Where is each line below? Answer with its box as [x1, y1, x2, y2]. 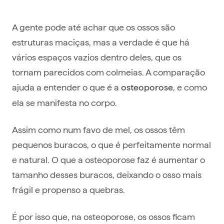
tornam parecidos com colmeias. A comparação [12, 66, 205, 78]
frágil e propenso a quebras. [12, 183, 125, 195]
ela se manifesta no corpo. [12, 96, 117, 108]
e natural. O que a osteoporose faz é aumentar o [12, 153, 205, 165]
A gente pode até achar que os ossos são [12, 21, 175, 33]
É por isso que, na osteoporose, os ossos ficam [12, 210, 195, 222]
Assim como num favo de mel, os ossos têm [12, 123, 185, 135]
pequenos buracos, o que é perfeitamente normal [12, 138, 211, 150]
